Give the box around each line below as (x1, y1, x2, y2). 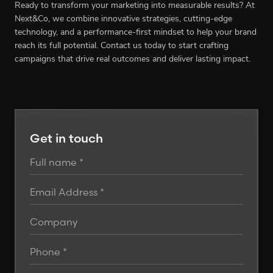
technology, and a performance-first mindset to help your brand (15, 28, 257, 38)
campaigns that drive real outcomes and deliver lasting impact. (15, 55, 250, 65)
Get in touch (30, 130, 103, 146)
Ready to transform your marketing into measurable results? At (15, 1, 255, 11)
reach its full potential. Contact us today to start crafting (15, 41, 229, 51)
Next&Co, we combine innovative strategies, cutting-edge (15, 15, 232, 24)
